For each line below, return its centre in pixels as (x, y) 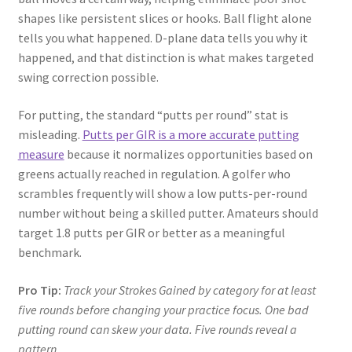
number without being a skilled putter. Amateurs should (168, 213)
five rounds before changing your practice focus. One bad (163, 309)
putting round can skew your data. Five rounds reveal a (157, 329)
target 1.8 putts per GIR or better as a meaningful (151, 232)
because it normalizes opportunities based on (188, 154)
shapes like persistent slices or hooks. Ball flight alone (165, 18)
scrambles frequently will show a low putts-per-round (162, 193)
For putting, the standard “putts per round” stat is (153, 114)
